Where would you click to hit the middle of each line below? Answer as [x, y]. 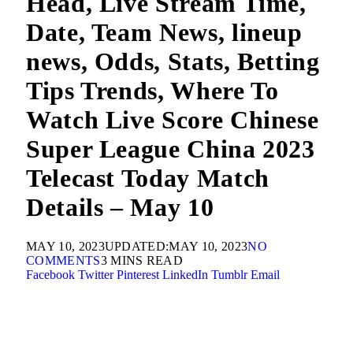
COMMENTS [63, 260]
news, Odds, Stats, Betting [173, 62]
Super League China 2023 [171, 149]
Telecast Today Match [148, 178]
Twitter [96, 274]
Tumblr [229, 274]
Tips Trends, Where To [152, 91]
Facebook [50, 274]
